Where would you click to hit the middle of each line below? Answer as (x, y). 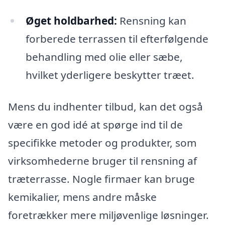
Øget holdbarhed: (71, 20)
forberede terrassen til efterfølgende (117, 38)
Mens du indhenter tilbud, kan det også (105, 107)
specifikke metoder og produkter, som (102, 143)
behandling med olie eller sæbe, (104, 57)
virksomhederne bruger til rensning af (102, 161)
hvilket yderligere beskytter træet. (110, 75)
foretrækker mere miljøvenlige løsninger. (108, 215)
